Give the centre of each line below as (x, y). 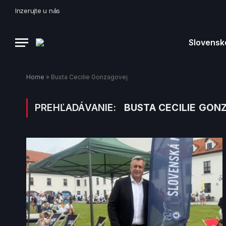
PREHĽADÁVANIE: (77, 108)
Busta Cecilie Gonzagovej (89, 77)
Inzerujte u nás (38, 10)
